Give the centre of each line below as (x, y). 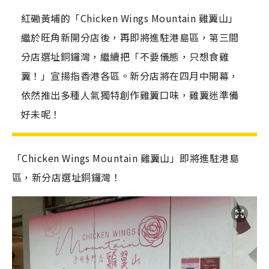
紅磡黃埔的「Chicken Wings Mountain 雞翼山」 (130, 18)
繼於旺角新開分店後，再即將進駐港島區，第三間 (130, 37)
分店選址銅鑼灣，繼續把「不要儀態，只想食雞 (125, 56)
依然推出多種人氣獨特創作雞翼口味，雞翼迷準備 (130, 95)
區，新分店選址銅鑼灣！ (67, 177)
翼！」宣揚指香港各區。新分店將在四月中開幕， (130, 76)
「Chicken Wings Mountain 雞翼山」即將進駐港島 (126, 158)
